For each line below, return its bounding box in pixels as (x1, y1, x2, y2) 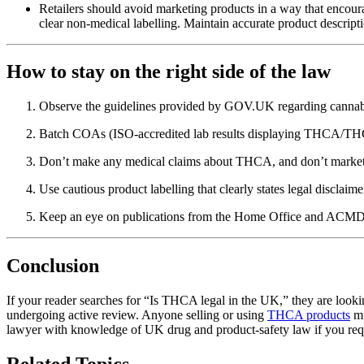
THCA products (267, 308, 350, 323)
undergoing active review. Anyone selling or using (6, 308, 267, 323)
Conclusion (6, 255, 99, 277)
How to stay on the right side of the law (6, 61, 331, 83)
